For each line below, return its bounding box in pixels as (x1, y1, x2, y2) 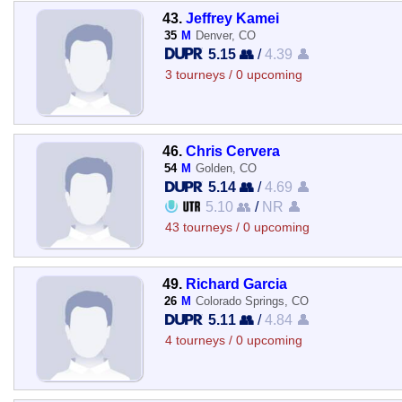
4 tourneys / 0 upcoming (164, 334, 302, 347)
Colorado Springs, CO (195, 294, 309, 308)
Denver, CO (195, 28, 256, 42)
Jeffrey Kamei (185, 9, 279, 26)
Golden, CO (195, 161, 257, 175)
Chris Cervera (185, 142, 280, 159)
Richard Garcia (185, 275, 287, 292)
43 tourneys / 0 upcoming (164, 220, 310, 234)
